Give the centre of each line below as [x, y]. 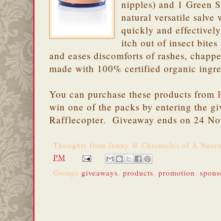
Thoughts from [81, 145]
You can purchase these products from [133, 94]
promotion [177, 173]
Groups [67, 173]
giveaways [100, 173]
